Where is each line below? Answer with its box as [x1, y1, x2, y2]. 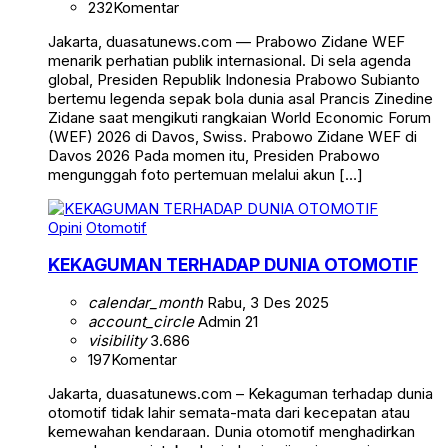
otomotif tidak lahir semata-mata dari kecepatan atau [48, 402, 410, 422]
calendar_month [88, 292, 203, 312]
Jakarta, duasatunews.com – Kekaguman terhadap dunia [48, 383, 433, 403]
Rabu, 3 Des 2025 [203, 292, 329, 312]
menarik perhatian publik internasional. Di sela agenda [48, 50, 411, 70]
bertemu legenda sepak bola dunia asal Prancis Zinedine [48, 88, 433, 108]
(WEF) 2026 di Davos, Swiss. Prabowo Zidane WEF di [48, 126, 417, 146]
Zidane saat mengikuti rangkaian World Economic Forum [48, 107, 431, 127]
